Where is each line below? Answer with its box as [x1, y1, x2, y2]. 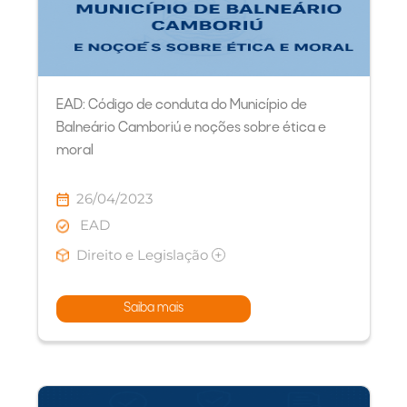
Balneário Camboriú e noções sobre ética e [55, 120, 326, 135]
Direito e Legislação [76, 245, 213, 263]
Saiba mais [123, 301, 184, 315]
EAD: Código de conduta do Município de [55, 97, 307, 113]
